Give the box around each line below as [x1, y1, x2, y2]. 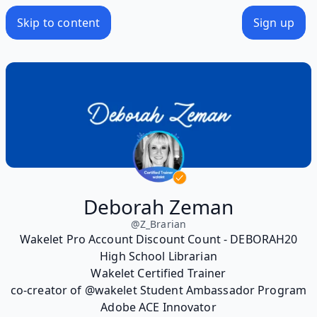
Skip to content [17, 14, 100, 30]
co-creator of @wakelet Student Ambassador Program [10, 282, 307, 298]
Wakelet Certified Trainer [91, 265, 226, 281]
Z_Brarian [139, 217, 187, 231]
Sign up [253, 14, 294, 30]
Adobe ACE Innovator [100, 299, 217, 315]
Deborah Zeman [83, 192, 234, 220]
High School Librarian [100, 248, 217, 264]
